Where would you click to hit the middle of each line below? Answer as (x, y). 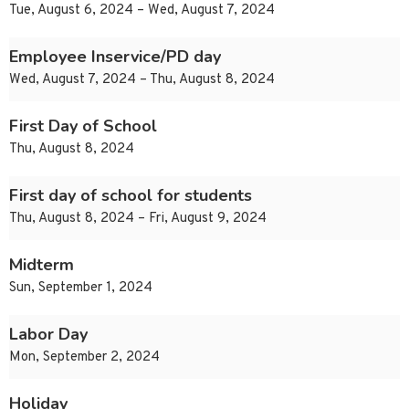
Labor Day (48, 335)
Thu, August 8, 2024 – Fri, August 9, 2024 (138, 219)
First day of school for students (131, 196)
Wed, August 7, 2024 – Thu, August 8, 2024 (142, 80)
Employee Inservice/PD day (115, 57)
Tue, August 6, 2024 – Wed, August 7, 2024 (142, 11)
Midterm (42, 265)
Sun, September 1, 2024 (81, 288)
